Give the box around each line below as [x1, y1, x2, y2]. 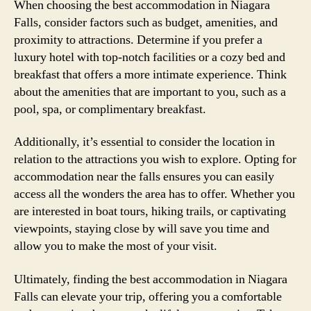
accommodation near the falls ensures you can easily [14, 169, 274, 185]
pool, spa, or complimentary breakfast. [14, 101, 206, 117]
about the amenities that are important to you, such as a [14, 83, 286, 100]
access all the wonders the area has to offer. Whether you [14, 186, 295, 202]
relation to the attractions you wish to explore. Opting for [14, 151, 296, 167]
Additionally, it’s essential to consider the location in [14, 134, 275, 150]
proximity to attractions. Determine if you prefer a [14, 31, 262, 48]
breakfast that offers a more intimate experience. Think [14, 66, 287, 83]
